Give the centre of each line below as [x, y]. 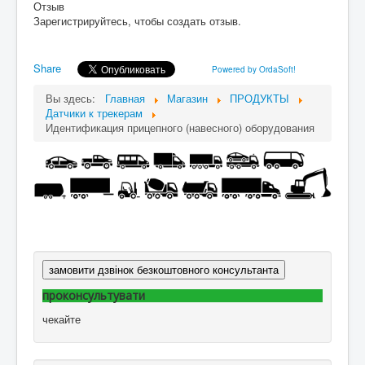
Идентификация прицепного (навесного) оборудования [180, 128]
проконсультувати [94, 295]
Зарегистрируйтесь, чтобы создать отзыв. [137, 21]
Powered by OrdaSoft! [253, 70]
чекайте [62, 319]
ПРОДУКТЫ [259, 99]
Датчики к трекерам [94, 113]
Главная [125, 99]
